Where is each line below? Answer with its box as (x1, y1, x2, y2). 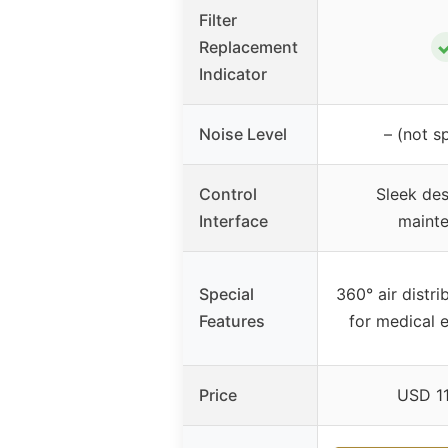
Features (199, 310, 265, 331)
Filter (199, 9, 237, 30)
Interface (199, 210, 268, 231)
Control (199, 183, 257, 204)
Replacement (199, 36, 298, 57)
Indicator (199, 63, 267, 84)
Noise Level (199, 123, 287, 144)
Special (199, 283, 254, 304)
